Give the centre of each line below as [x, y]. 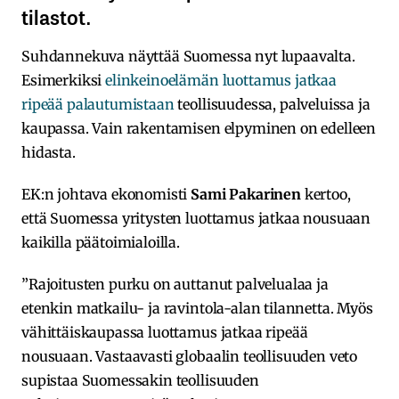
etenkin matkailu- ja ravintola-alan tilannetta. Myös [197, 309]
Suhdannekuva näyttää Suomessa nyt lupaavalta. [188, 57]
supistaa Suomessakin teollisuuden [140, 381]
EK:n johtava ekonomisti [106, 195]
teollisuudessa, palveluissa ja [272, 105]
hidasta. [49, 153]
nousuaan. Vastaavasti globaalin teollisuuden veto [190, 357]
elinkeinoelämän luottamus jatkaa [221, 81]
